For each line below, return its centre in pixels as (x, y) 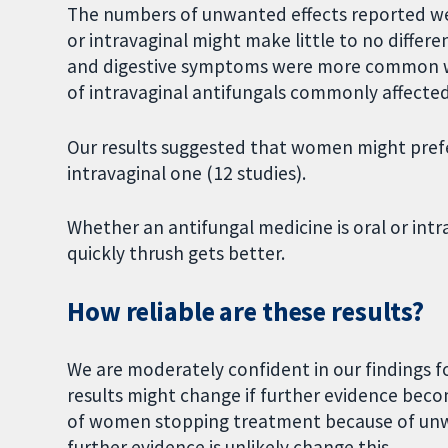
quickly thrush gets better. (176, 253)
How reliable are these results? (246, 312)
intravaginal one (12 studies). (187, 172)
